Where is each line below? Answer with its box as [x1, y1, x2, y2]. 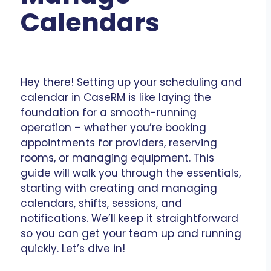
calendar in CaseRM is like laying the [21, 90, 211, 105]
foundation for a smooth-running [21, 105, 197, 120]
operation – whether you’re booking [21, 120, 206, 135]
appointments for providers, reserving [21, 135, 217, 151]
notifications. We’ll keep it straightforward [21, 211, 238, 226]
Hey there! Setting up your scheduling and [21, 75, 242, 90]
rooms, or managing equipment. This [21, 151, 214, 166]
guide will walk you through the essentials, [21, 166, 241, 181]
